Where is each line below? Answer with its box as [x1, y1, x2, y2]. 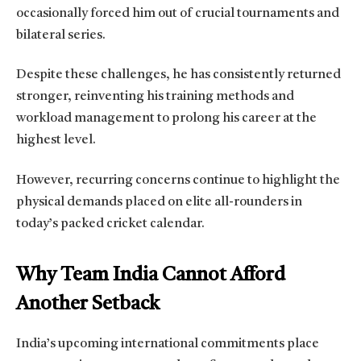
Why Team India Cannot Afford [16, 266, 285, 286]
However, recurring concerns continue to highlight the [16, 173, 340, 187]
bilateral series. [16, 28, 106, 42]
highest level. [16, 134, 96, 147]
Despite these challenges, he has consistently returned [16, 68, 341, 82]
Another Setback [16, 295, 160, 315]
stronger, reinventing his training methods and [16, 90, 294, 104]
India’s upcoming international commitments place [16, 338, 319, 351]
